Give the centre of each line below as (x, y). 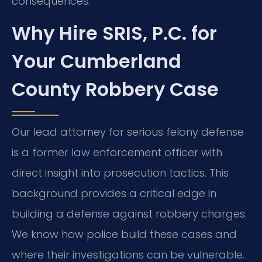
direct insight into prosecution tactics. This (120, 173)
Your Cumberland (96, 61)
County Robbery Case (115, 89)
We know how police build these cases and (124, 235)
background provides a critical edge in (114, 194)
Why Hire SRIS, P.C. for (114, 33)
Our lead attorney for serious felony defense (128, 132)
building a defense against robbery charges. (129, 214)
